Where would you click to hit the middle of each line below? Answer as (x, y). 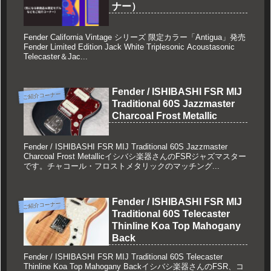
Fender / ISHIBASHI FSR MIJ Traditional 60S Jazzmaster (125, 147)
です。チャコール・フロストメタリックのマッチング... (121, 166)
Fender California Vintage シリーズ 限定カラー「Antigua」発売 (134, 38)
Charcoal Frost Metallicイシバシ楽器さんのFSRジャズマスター (135, 157)
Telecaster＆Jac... (55, 57)
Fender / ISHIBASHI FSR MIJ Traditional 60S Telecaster (123, 256)
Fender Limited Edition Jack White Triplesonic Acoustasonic (129, 47)
